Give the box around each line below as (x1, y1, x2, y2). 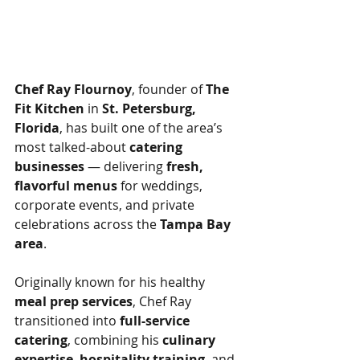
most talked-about (14, 138, 129, 156)
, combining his (67, 331, 162, 349)
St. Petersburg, (102, 100, 199, 117)
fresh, (166, 157, 207, 175)
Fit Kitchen (14, 100, 84, 117)
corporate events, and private (14, 196, 198, 214)
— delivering (84, 157, 166, 175)
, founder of (132, 80, 206, 98)
